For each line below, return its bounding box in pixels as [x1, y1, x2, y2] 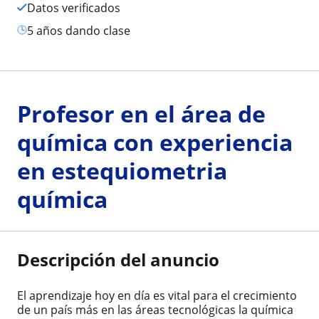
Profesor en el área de [17, 98, 266, 129]
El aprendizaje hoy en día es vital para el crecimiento [17, 287, 297, 303]
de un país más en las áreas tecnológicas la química [17, 301, 293, 318]
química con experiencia [17, 126, 293, 157]
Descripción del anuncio [17, 247, 219, 271]
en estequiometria [17, 155, 227, 186]
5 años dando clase [33, 22, 130, 38]
